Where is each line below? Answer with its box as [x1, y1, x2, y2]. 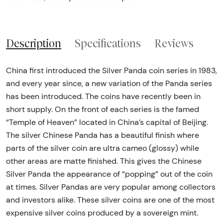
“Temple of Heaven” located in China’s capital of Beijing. [6, 117, 208, 127]
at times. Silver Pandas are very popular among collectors [6, 182, 216, 192]
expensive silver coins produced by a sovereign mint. [6, 208, 198, 218]
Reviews [154, 37, 194, 50]
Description [6, 37, 61, 50]
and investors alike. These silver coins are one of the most [6, 195, 215, 205]
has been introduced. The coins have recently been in [6, 91, 201, 101]
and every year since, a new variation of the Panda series [6, 78, 212, 88]
